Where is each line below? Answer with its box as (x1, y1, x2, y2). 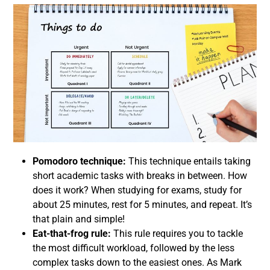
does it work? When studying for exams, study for (33, 184, 242, 196)
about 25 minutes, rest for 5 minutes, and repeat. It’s (33, 199, 252, 211)
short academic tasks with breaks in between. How (33, 170, 247, 182)
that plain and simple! (33, 213, 125, 225)
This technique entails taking (128, 155, 251, 168)
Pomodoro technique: (33, 155, 128, 168)
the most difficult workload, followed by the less (33, 242, 234, 254)
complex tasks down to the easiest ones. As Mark (33, 257, 242, 269)
